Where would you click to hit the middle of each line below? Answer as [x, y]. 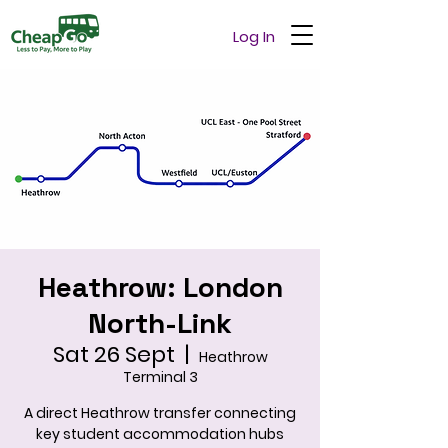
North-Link [160, 323]
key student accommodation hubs [160, 434]
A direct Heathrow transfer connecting [160, 413]
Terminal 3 [160, 377]
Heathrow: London [160, 287]
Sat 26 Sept [113, 354]
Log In [253, 36]
